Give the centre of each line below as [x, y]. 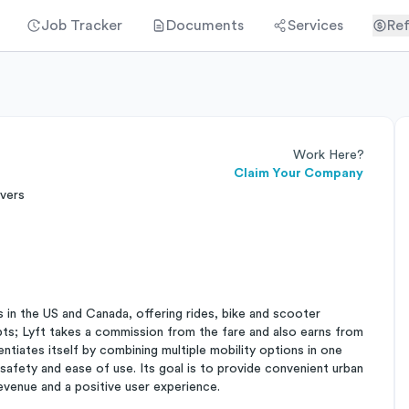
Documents [205, 26]
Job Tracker [82, 26]
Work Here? [329, 155]
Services [315, 26]
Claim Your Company [299, 173]
